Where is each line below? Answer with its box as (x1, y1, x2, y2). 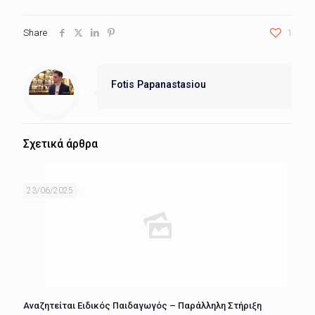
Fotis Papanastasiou (111, 79, 206, 90)
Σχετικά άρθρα (23, 138, 98, 150)
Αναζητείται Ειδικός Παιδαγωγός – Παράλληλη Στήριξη (23, 300, 262, 311)
